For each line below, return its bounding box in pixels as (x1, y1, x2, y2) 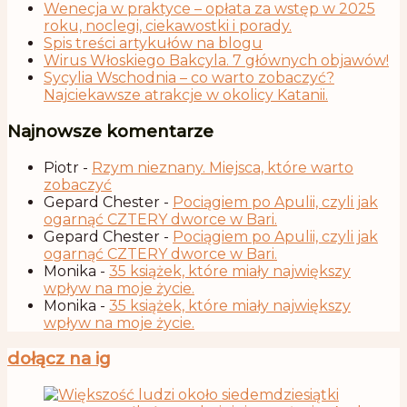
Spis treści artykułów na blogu (44, 35, 263, 53)
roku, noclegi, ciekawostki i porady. (44, 17, 292, 35)
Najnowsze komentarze (7, 120, 213, 142)
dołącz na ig (7, 348, 111, 370)
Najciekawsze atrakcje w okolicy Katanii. (44, 86, 328, 104)
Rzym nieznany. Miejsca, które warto (92, 158, 353, 176)
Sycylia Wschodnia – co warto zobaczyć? (44, 69, 334, 87)
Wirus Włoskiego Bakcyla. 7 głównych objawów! (44, 52, 389, 70)
